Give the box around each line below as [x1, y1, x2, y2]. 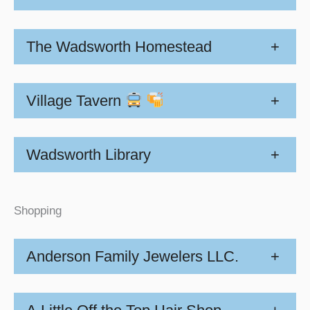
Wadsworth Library [26, 145, 151, 163]
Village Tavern [26, 91, 125, 109]
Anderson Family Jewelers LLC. [26, 248, 239, 266]
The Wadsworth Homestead [26, 37, 212, 55]
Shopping [14, 204, 62, 217]
